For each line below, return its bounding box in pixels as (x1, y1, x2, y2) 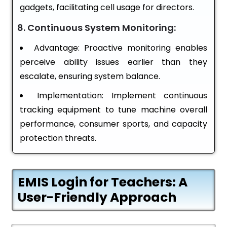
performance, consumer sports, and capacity (20, 118, 207, 130)
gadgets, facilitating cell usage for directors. (20, 2, 194, 14)
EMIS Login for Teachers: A (18, 173, 187, 192)
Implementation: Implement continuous (37, 90, 208, 102)
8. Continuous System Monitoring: (17, 21, 176, 34)
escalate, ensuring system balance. (20, 70, 160, 83)
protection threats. (20, 132, 96, 144)
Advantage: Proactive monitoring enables (34, 42, 207, 54)
